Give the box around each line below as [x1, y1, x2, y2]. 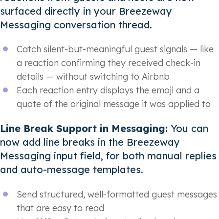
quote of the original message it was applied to [17, 98, 211, 110]
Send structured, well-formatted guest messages [17, 188, 217, 200]
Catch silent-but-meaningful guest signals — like [17, 44, 214, 55]
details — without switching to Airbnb [17, 71, 170, 83]
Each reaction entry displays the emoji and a [17, 85, 199, 96]
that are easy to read [17, 202, 104, 214]
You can [171, 122, 208, 135]
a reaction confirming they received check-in [17, 57, 200, 69]
